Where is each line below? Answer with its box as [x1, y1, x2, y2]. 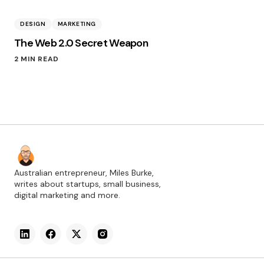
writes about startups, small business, [14, 179, 161, 190]
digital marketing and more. [14, 190, 120, 201]
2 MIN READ [14, 54, 60, 64]
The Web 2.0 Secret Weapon [14, 36, 148, 50]
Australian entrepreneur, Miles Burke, [14, 167, 154, 179]
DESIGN [20, 20, 46, 28]
